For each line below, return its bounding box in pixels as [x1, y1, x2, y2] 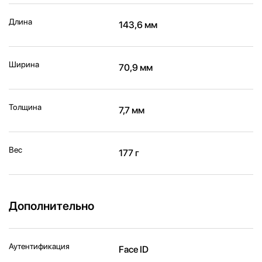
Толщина [9, 102, 42, 112]
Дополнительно [9, 199, 94, 213]
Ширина [9, 60, 39, 70]
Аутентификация [9, 242, 70, 251]
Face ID [119, 244, 149, 256]
